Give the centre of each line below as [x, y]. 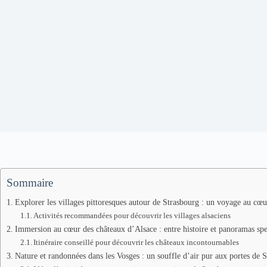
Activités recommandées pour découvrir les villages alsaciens [132, 215]
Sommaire [30, 183]
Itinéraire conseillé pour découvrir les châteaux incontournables [136, 242]
